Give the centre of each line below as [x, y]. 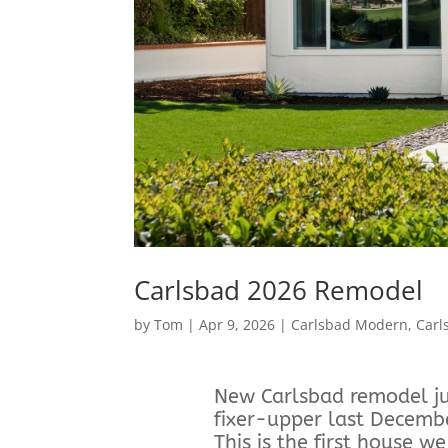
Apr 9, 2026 [237, 325]
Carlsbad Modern [350, 325]
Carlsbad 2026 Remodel [279, 290]
